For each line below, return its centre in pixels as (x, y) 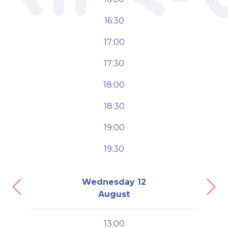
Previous (34, 192)
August (114, 194)
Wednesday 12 (114, 182)
